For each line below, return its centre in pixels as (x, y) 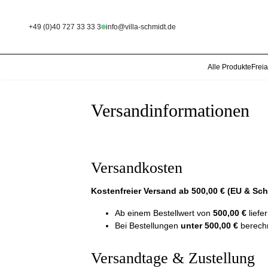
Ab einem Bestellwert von (164, 213)
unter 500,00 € (209, 226)
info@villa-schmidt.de (141, 27)
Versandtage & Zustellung (173, 258)
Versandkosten (137, 168)
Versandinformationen (170, 110)
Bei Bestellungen (148, 226)
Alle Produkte (229, 67)
